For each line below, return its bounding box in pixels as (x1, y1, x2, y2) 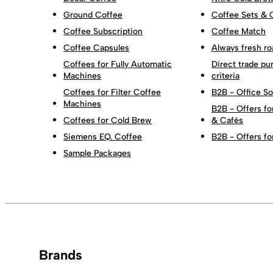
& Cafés (211, 115, 244, 126)
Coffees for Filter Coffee (63, 87, 161, 97)
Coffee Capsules (63, 42, 129, 53)
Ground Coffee (63, 9, 122, 20)
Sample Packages (63, 147, 131, 158)
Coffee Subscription (63, 26, 143, 37)
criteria (211, 70, 240, 81)
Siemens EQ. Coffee (63, 131, 142, 142)
